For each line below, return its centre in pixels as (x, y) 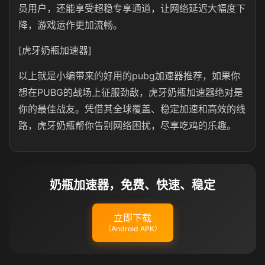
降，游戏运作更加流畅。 (70, 25)
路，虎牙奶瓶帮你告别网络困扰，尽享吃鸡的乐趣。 (127, 125)
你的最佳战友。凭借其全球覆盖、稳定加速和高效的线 (132, 109)
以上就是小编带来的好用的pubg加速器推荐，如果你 (129, 76)
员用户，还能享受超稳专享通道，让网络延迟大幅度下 (132, 8)
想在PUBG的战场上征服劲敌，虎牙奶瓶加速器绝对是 (131, 92)
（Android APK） (132, 229)
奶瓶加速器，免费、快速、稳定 (132, 185)
